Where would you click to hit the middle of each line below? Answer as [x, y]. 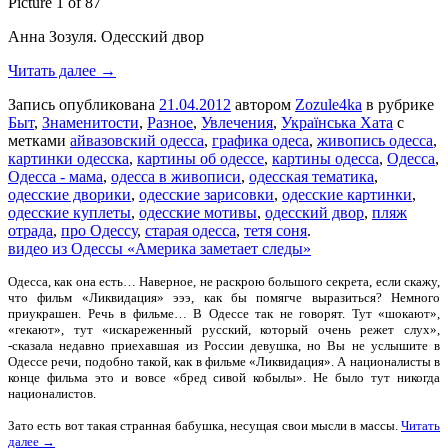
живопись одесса [375, 141]
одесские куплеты [69, 213]
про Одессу [99, 231]
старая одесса [190, 231]
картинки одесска [68, 159]
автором [263, 105]
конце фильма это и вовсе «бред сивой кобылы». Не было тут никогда [224, 378]
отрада [30, 231]
